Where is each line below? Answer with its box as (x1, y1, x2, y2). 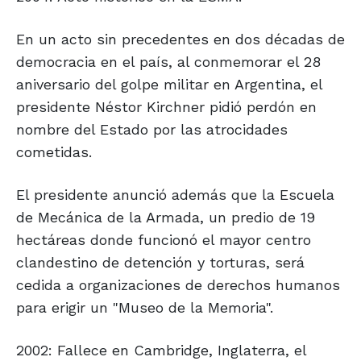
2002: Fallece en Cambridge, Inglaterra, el (16, 342, 306, 359)
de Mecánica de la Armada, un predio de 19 (16, 209, 315, 226)
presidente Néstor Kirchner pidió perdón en (16, 98, 317, 116)
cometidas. (16, 143, 92, 161)
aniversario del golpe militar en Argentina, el (16, 76, 322, 93)
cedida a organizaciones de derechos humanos (16, 276, 340, 294)
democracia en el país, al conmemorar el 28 (16, 53, 321, 71)
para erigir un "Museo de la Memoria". (16, 299, 273, 317)
